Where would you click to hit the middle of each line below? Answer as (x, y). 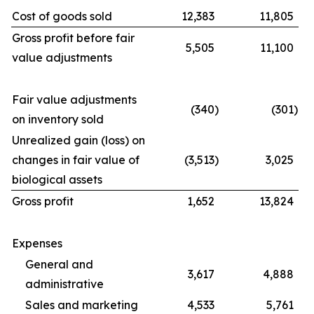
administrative (64, 284)
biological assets (57, 179)
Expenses (37, 243)
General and (59, 264)
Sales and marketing (82, 305)
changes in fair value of (76, 160)
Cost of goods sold (62, 16)
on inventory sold (58, 119)
